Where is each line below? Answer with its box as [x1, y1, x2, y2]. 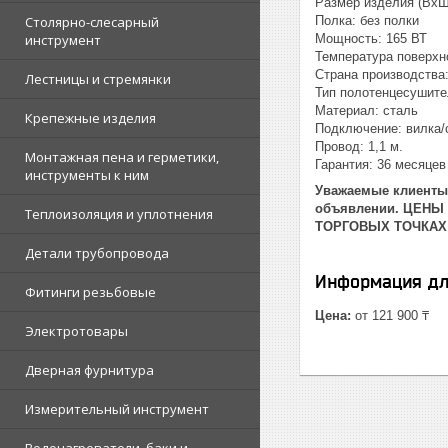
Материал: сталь [315, 103, 422, 118]
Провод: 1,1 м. [315, 139, 403, 154]
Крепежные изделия [25, 109, 156, 127]
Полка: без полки [315, 13, 419, 28]
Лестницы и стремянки [25, 70, 171, 88]
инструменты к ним [25, 166, 149, 184]
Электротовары [25, 322, 128, 340]
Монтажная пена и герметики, [25, 148, 219, 166]
